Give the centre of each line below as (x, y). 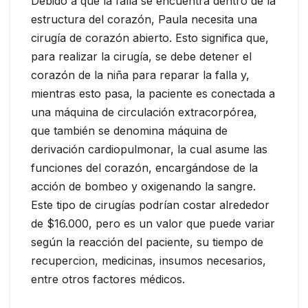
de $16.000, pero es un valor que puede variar (153, 223)
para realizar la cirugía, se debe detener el (141, 56)
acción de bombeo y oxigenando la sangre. (145, 186)
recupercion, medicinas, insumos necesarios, (148, 260)
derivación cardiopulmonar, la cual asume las (149, 149)
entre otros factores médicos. (108, 279)
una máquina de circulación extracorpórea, (144, 112)
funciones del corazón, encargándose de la (144, 167)
